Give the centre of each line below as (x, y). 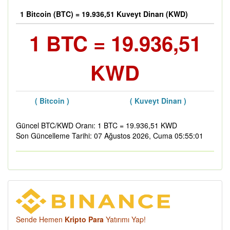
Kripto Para (84, 219)
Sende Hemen (40, 219)
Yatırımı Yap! (125, 219)
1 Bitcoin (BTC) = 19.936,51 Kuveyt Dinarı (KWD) (104, 14)
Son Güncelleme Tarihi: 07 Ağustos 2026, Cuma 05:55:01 (110, 136)
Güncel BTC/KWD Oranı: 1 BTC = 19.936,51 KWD (97, 125)
